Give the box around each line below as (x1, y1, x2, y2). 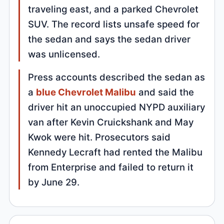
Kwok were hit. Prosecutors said (28, 131, 171, 142)
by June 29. (28, 176, 80, 187)
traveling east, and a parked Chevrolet (28, 3, 199, 14)
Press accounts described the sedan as (28, 71, 205, 82)
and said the (136, 86, 194, 97)
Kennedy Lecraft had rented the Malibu (28, 146, 203, 157)
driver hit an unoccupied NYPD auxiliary (28, 101, 205, 112)
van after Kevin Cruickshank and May (28, 116, 194, 127)
